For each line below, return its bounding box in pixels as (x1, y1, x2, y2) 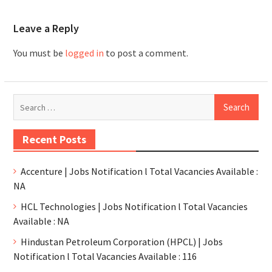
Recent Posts (22, 132, 86, 146)
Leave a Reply (13, 21, 79, 35)
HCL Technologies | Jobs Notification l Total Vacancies (20, 200, 248, 212)
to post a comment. (103, 47, 188, 59)
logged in (64, 47, 104, 59)
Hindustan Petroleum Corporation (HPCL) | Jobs (20, 236, 223, 248)
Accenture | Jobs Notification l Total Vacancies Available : (20, 165, 258, 177)
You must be (13, 47, 65, 59)
